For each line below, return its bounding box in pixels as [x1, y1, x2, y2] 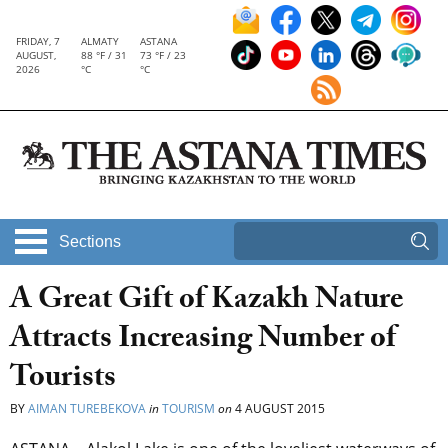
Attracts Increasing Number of [10, 316, 396, 368]
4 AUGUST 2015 [232, 400, 325, 418]
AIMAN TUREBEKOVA [28, 400, 146, 418]
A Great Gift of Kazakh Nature [10, 277, 404, 329]
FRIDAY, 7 [16, 34, 60, 48]
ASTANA [140, 34, 178, 48]
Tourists [10, 355, 116, 407]
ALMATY [81, 34, 120, 48]
